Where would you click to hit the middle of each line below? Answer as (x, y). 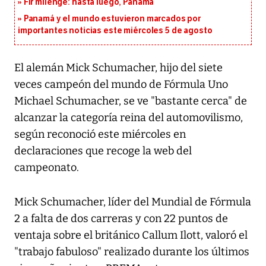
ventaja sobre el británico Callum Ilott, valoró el (131, 235)
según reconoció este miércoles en (100, 134)
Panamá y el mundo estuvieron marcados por (112, 19)
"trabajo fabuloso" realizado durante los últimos (132, 252)
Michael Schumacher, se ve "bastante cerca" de (131, 101)
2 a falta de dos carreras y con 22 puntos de (121, 219)
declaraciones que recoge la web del (103, 151)
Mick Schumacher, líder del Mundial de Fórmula (133, 202)
